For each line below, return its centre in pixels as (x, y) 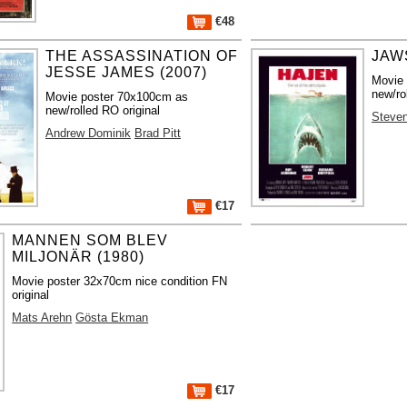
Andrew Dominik (88, 133)
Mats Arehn (42, 317)
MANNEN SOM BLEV (90, 240)
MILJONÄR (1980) (79, 256)
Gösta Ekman (112, 317)
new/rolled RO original (102, 110)
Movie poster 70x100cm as (116, 96)
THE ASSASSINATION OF (141, 55)
